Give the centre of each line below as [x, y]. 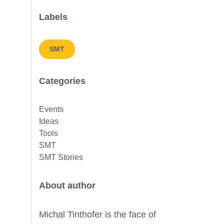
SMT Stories [61, 157]
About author [67, 185]
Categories [62, 81]
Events [51, 109]
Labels [53, 17]
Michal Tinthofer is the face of [97, 214]
